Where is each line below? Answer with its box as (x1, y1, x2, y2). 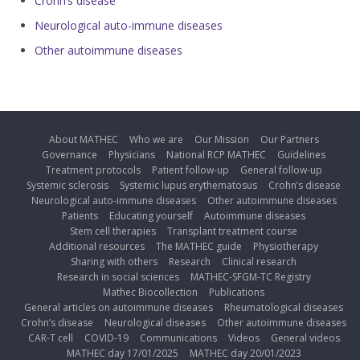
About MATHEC (48, 132, 118, 146)
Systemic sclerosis (27, 178, 109, 192)
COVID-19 (84, 330, 129, 345)
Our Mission (194, 132, 249, 146)
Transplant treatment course (167, 223, 298, 238)
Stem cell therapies (70, 223, 157, 238)
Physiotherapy (253, 239, 319, 253)
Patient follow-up (151, 162, 229, 177)
